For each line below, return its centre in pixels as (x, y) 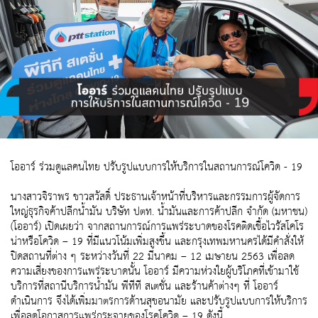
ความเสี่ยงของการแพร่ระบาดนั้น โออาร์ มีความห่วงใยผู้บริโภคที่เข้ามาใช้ (155, 272)
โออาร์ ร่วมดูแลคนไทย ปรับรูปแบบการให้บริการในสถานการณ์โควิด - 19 (157, 168)
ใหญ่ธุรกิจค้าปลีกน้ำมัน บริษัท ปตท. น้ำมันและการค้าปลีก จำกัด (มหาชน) (159, 212)
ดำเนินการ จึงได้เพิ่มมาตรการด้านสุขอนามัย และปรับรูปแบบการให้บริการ (159, 302)
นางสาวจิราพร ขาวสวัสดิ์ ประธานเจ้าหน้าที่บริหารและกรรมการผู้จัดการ (155, 197)
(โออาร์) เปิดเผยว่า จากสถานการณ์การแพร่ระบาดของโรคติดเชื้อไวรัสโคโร (157, 227)
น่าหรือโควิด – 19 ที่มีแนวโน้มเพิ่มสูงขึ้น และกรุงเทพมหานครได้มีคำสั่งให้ (157, 242)
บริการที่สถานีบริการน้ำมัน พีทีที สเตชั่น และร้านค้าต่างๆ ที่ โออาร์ (144, 287)
